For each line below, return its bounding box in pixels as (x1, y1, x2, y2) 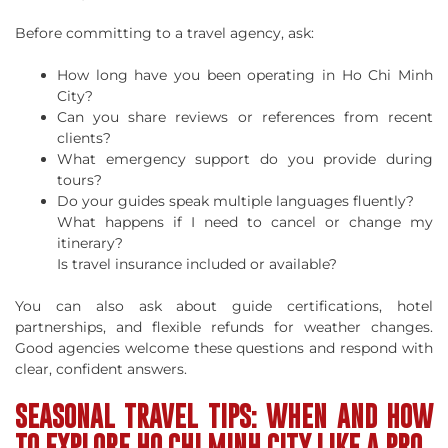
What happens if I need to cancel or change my (57, 212, 433, 231)
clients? (57, 128, 111, 147)
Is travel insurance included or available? (57, 254, 337, 273)
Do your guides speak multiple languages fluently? (57, 191, 414, 210)
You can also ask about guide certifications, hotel (15, 296, 433, 315)
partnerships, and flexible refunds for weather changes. (15, 317, 433, 336)
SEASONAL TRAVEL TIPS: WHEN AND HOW (15, 395, 433, 436)
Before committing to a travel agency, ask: (15, 23, 314, 42)
